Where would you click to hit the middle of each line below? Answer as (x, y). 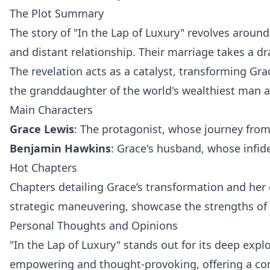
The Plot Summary (57, 14)
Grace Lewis (42, 129)
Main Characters (51, 110)
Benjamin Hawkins (60, 149)
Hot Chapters (43, 168)
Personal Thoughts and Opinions (94, 226)
